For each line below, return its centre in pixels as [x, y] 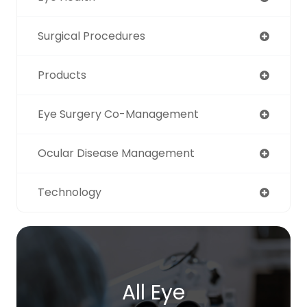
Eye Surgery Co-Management [118, 114]
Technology [70, 193]
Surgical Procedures [91, 36]
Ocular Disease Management [116, 153]
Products [62, 75]
